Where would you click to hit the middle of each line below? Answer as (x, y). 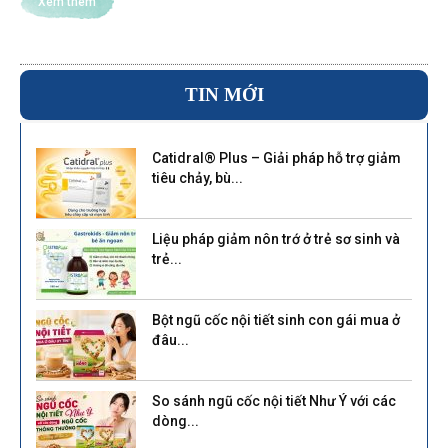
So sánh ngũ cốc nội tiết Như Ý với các (274, 400)
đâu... (170, 339)
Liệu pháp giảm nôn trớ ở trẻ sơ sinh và (276, 238)
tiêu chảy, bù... (197, 177)
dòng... (175, 420)
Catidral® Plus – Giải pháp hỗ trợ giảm (276, 157)
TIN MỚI (224, 94)
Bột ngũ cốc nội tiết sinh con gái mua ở (276, 319)
